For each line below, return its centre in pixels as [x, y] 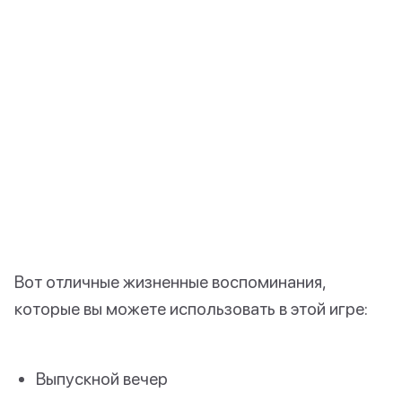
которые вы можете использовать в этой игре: [191, 308]
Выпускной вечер [102, 378]
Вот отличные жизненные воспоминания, [170, 281]
